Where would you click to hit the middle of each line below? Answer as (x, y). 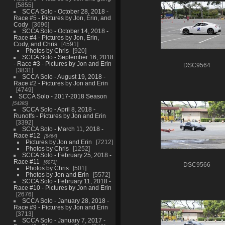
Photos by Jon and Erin (57, 174)
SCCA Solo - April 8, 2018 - (59, 109)
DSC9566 (197, 164)
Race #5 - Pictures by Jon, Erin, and (62, 18)
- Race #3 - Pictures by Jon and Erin (62, 63)
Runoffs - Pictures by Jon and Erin (60, 116)
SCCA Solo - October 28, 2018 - (65, 11)
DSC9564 (197, 65)
